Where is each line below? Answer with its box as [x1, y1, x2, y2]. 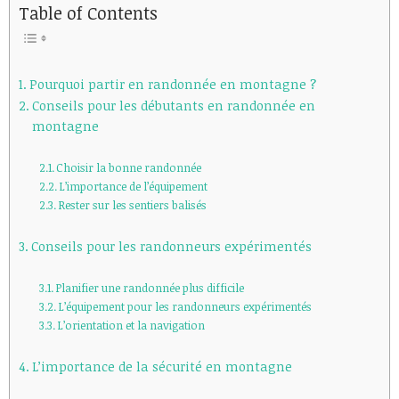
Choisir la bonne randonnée [56, 159, 202, 176]
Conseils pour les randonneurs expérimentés [30, 237, 312, 256]
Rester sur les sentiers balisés [58, 197, 208, 214]
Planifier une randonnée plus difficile [55, 280, 245, 297]
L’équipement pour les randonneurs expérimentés [58, 298, 313, 315]
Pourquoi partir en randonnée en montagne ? [28, 75, 316, 94]
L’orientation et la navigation [57, 317, 206, 334]
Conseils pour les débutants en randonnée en [31, 96, 315, 115]
